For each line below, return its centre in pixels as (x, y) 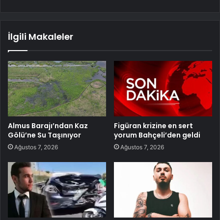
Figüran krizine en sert (153, 125)
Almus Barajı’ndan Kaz (48, 125)
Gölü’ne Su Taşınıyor (44, 135)
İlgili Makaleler (41, 37)
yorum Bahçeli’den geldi (157, 135)
